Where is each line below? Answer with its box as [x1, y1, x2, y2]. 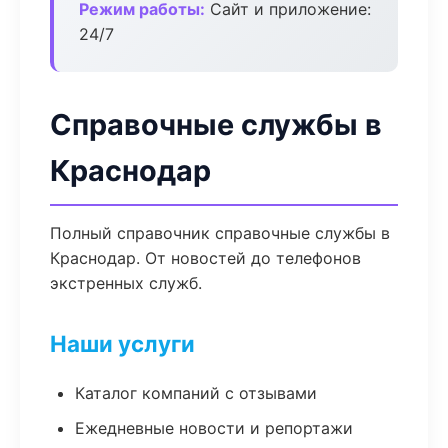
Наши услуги [50, 330, 195, 357]
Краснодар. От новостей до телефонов [50, 248, 361, 268]
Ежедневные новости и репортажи [75, 418, 353, 438]
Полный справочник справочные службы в [50, 223, 390, 243]
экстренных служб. [50, 273, 202, 293]
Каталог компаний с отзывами [75, 383, 317, 403]
